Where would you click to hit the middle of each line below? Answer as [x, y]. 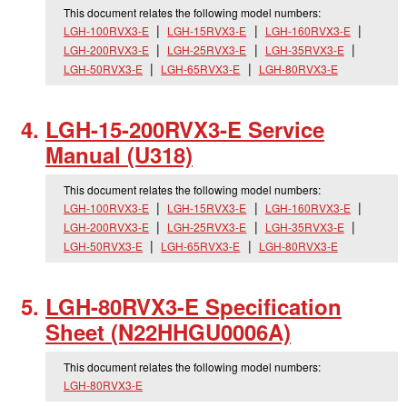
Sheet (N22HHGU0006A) [168, 332]
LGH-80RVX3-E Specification [194, 306]
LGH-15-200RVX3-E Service [185, 129]
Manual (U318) [119, 154]
